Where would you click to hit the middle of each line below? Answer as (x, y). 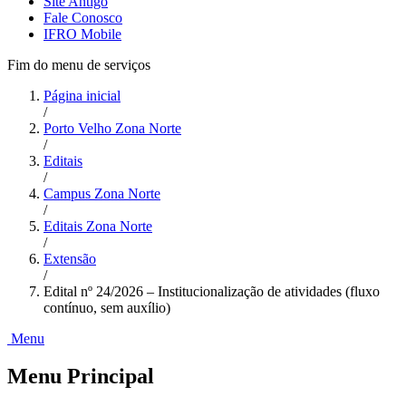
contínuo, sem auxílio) (107, 307)
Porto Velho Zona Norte (112, 128)
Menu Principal (81, 377)
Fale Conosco (83, 17)
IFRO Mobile (82, 34)
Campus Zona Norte (102, 193)
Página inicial (82, 95)
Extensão (70, 258)
